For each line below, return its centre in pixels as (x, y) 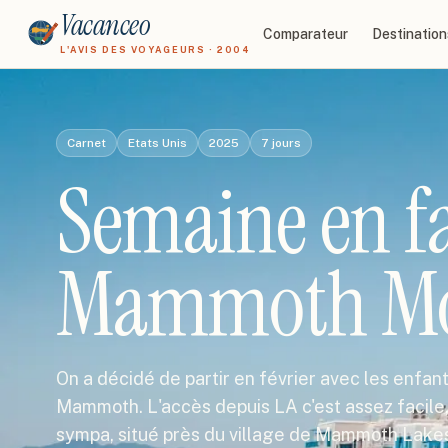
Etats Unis (157, 143)
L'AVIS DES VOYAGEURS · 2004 (155, 49)
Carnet (86, 143)
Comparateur (305, 33)
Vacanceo (105, 25)
